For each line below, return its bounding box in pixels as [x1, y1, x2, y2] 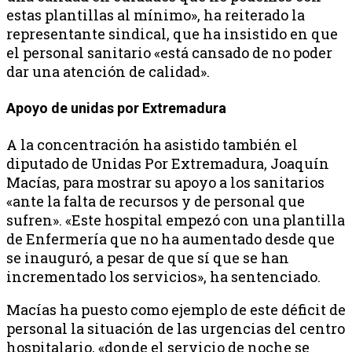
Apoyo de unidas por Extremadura [6, 99, 229, 116]
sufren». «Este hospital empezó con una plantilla [6, 210, 345, 229]
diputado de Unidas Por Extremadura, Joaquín [6, 153, 329, 173]
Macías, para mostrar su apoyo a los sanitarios [6, 172, 324, 192]
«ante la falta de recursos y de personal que [6, 191, 305, 211]
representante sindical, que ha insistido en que [6, 24, 338, 43]
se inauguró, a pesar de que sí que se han [6, 247, 289, 267]
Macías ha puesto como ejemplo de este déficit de [6, 299, 346, 319]
